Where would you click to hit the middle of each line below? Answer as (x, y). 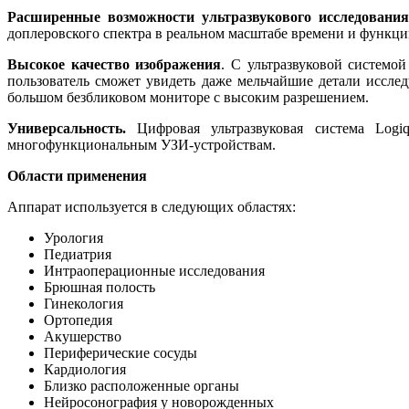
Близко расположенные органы (142, 385)
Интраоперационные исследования (154, 270)
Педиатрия (78, 254)
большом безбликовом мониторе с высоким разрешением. (188, 97)
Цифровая (163, 128)
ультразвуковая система (288, 128)
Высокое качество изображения (115, 64)
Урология (73, 237)
